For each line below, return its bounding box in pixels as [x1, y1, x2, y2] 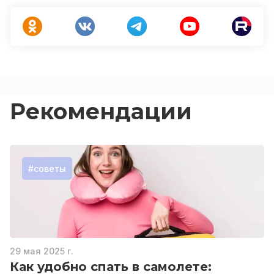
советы [34, 163, 66, 174]
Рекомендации [10, 98, 192, 125]
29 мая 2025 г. [10, 246, 73, 256]
